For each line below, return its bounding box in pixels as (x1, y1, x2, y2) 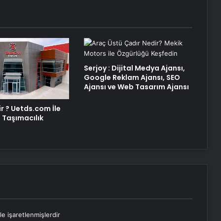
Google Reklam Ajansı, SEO (83, 72, 180, 82)
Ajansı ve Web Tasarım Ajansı (83, 81, 189, 92)
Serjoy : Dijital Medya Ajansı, (83, 63, 185, 73)
